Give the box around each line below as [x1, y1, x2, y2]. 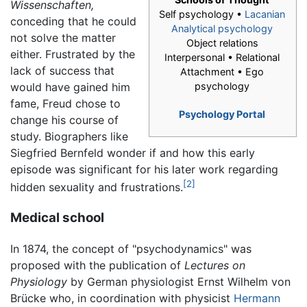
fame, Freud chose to [10, 97, 121, 111]
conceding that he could [10, 14, 136, 29]
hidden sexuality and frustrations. [10, 180, 183, 195]
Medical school [10, 210, 104, 226]
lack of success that [10, 64, 114, 78]
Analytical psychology [171, 23, 273, 35]
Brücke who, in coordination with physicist [10, 291, 234, 306]
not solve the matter [10, 31, 116, 45]
